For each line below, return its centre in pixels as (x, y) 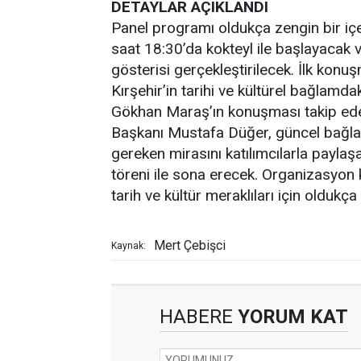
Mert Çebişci (190, 245)
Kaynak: (129, 245)
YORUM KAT (290, 316)
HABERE (196, 316)
